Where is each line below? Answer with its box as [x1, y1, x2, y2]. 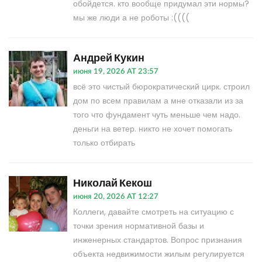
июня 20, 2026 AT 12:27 [73, 193, 158, 201]
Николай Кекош [73, 176, 152, 189]
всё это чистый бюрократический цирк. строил [73, 81, 250, 93]
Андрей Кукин [73, 51, 144, 64]
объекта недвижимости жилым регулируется [73, 248, 244, 260]
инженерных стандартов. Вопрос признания [73, 234, 242, 246]
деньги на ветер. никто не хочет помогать [73, 123, 232, 135]
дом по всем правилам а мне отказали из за [73, 95, 243, 107]
